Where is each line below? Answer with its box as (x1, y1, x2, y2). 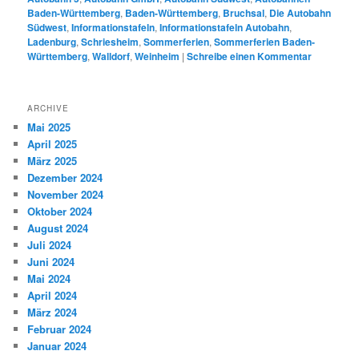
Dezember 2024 (27, 169, 103, 185)
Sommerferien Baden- (214, 34, 316, 50)
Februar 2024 (27, 321, 92, 337)
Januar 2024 (27, 337, 87, 353)
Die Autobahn (269, 6, 332, 21)
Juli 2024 (27, 236, 72, 252)
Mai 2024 (27, 270, 71, 286)
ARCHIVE (27, 102, 70, 114)
